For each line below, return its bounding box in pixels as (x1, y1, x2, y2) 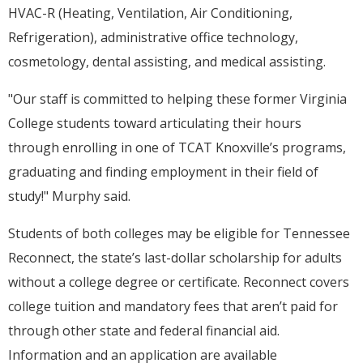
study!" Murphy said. (8, 187, 130, 206)
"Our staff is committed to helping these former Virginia (8, 90, 347, 109)
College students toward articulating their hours (8, 114, 301, 133)
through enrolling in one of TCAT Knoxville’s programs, (8, 139, 346, 157)
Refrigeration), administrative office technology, (8, 28, 298, 47)
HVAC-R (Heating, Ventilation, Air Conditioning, (8, 4, 293, 23)
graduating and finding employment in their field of (8, 163, 318, 181)
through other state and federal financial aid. (8, 322, 280, 340)
